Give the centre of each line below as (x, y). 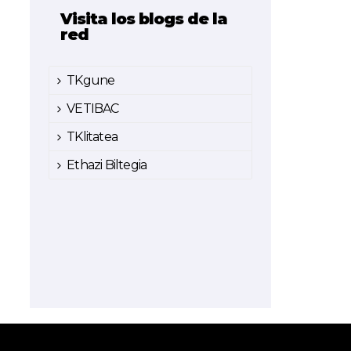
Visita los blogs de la (144, 18)
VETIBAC (93, 108)
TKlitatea (92, 136)
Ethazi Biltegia (107, 165)
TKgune (91, 80)
